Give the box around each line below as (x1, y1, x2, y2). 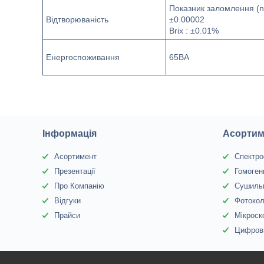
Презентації (54, 167, 96, 176)
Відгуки (54, 196, 81, 205)
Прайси (54, 211, 81, 220)
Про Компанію (54, 181, 105, 190)
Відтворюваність (46, 15, 108, 24)
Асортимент (54, 152, 97, 161)
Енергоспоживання (46, 52, 120, 62)
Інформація (42, 128, 97, 138)
